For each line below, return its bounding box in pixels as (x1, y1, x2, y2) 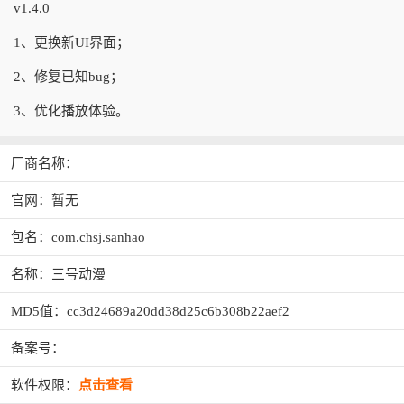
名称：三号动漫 (11, 267, 106, 281)
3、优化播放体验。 (14, 104, 129, 118)
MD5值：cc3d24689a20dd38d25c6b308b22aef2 (11, 304, 289, 318)
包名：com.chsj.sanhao (11, 230, 145, 244)
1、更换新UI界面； (14, 35, 130, 50)
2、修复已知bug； (14, 69, 124, 84)
